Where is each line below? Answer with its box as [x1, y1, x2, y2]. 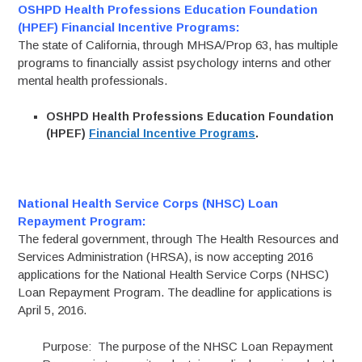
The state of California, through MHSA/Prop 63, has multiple [18, 38, 339, 52]
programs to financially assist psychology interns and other [18, 56, 332, 69]
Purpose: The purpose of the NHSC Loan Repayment [42, 339, 334, 353]
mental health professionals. [18, 74, 171, 87]
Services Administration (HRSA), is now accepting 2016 [18, 250, 314, 263]
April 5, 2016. [18, 303, 87, 317]
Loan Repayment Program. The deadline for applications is [18, 285, 333, 299]
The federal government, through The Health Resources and [18, 232, 339, 246]
